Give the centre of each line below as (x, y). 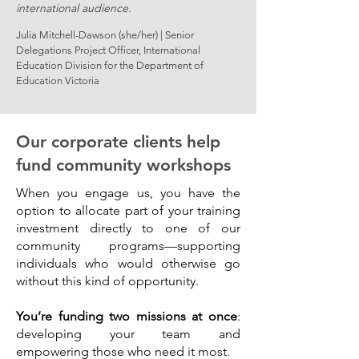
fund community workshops (123, 165)
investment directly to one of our (128, 228)
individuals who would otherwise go (128, 263)
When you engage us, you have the (128, 193)
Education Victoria (58, 81)
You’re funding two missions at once (127, 316)
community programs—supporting (128, 246)
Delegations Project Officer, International (108, 50)
